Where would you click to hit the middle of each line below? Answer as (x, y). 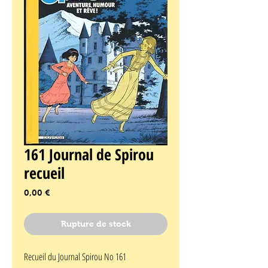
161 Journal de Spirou (89, 155)
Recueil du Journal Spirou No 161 (75, 257)
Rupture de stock (96, 224)
